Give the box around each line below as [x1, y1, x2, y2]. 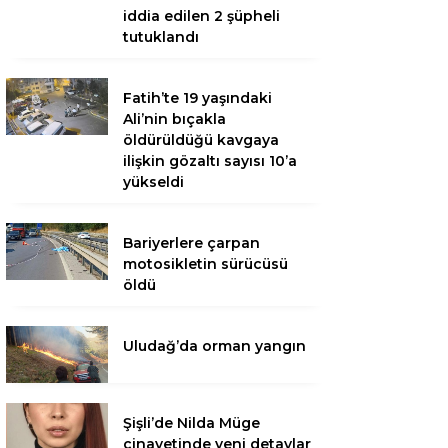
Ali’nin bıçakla [123, 110, 226, 128]
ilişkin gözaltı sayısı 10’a [123, 152, 297, 170]
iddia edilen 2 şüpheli [123, 7, 280, 25]
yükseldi [123, 173, 184, 191]
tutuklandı [123, 28, 199, 46]
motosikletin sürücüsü [123, 255, 288, 273]
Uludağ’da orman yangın [123, 337, 306, 355]
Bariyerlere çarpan [123, 234, 260, 252]
